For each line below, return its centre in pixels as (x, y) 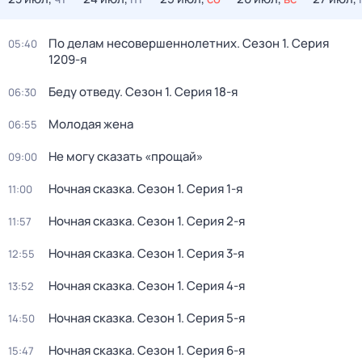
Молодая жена (91, 124)
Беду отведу (84, 92)
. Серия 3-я (213, 253)
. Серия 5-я (213, 318)
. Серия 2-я (213, 221)
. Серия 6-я (213, 350)
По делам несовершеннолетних (143, 43)
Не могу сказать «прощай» (126, 156)
